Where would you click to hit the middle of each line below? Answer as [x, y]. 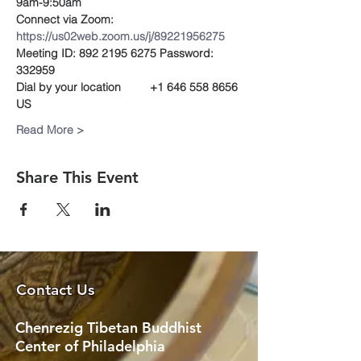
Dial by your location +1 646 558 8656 [129, 87]
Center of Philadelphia [90, 346]
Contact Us [55, 290]
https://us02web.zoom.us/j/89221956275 [120, 36]
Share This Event [77, 177]
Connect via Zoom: [65, 19]
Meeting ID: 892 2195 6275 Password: [116, 53]
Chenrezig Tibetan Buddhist [108, 328]
